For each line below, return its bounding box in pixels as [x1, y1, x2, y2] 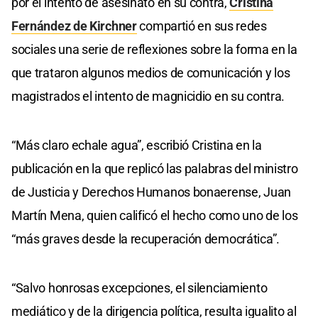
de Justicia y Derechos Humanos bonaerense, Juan [11, 185, 291, 200]
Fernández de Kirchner [11, 18, 137, 34]
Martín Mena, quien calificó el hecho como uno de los [11, 208, 298, 224]
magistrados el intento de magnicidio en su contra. [11, 89, 285, 104]
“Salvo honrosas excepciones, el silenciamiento [11, 280, 268, 296]
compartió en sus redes [136, 18, 267, 34]
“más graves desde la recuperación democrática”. [11, 231, 280, 247]
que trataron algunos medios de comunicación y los [11, 65, 290, 81]
